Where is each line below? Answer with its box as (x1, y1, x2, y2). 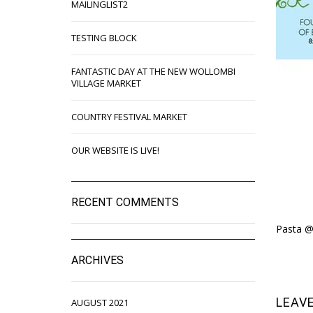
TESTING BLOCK (71, 31, 137, 44)
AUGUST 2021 (71, 296, 129, 309)
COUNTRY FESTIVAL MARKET (71, 110, 187, 123)
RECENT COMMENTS (71, 195, 179, 209)
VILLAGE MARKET (71, 76, 141, 89)
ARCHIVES (71, 253, 124, 267)
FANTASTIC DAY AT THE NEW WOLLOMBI (71, 64, 235, 78)
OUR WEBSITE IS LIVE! (71, 143, 159, 156)
